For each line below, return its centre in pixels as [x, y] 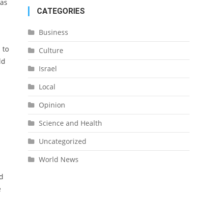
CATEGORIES [61, 11]
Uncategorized [62, 141]
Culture [51, 50]
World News [58, 159]
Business [53, 32]
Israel [48, 69]
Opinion [52, 105]
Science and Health [70, 123]
